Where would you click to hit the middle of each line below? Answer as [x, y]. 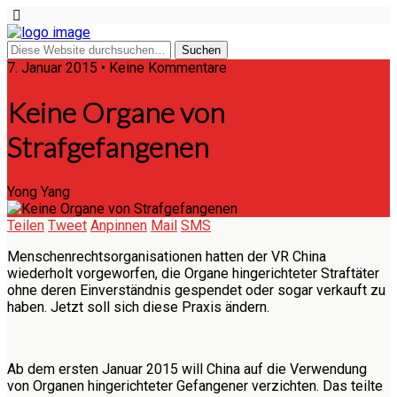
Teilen [26, 225]
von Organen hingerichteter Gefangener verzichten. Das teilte [195, 385]
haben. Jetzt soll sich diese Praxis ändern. [138, 307]
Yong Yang [39, 191]
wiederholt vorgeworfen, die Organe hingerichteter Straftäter [193, 273]
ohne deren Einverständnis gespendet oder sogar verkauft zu [196, 290]
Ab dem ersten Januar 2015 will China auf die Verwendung [187, 369]
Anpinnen [119, 225]
